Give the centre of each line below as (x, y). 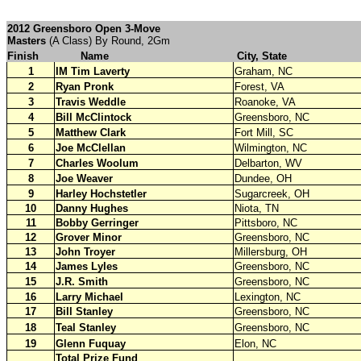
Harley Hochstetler (101, 193)
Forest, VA (259, 86)
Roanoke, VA (265, 102)
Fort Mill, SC (264, 132)
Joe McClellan (91, 147)
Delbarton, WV (268, 163)
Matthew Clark (91, 132)
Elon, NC (255, 343)
